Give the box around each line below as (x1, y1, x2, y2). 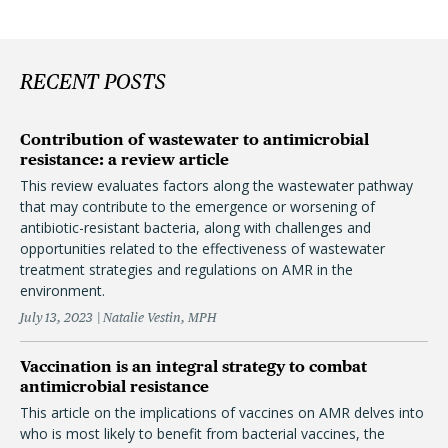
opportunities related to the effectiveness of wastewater (20, 239, 385, 258)
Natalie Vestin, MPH (103, 310, 216, 325)
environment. (20, 281, 105, 300)
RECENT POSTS (20, 69, 166, 94)
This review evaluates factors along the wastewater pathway (20, 176, 413, 195)
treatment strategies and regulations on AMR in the (20, 260, 353, 279)
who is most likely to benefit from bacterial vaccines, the (20, 424, 385, 443)
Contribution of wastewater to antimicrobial (20, 130, 369, 149)
